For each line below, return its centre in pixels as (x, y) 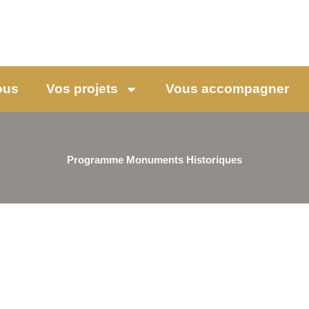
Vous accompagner (227, 89)
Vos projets (82, 89)
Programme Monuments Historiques (154, 160)
